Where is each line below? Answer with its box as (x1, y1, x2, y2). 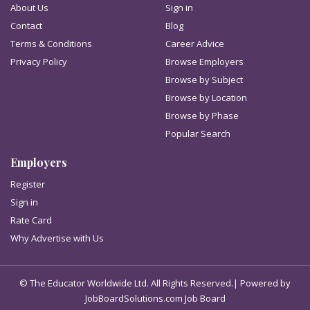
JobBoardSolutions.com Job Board (84, 292, 226, 304)
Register (10, 178, 45, 190)
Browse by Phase (165, 109, 239, 122)
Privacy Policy (10, 55, 67, 68)
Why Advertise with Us (10, 232, 104, 244)
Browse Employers (165, 55, 244, 68)
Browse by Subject (165, 73, 243, 86)
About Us (10, 1, 48, 14)
